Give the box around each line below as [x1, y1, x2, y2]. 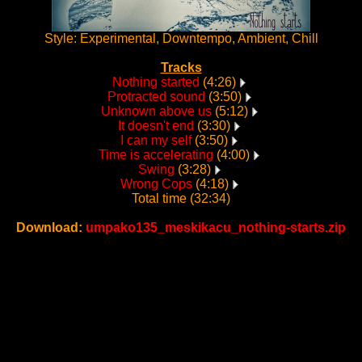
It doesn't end [118, 119, 194, 133]
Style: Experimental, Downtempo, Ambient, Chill [44, 32, 318, 45]
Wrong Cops [120, 177, 192, 191]
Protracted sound [107, 90, 205, 103]
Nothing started [112, 75, 200, 89]
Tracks [160, 61, 202, 74]
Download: [16, 221, 86, 234]
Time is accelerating [99, 148, 213, 162]
